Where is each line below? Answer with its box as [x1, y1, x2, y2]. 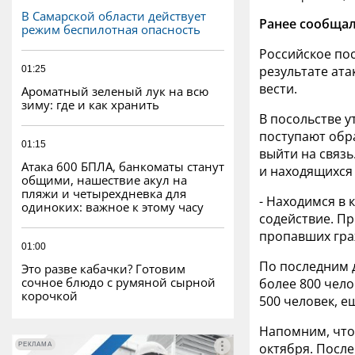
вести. [259, 80, 297, 98]
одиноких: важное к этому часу [21, 198, 204, 215]
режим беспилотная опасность [21, 21, 200, 37]
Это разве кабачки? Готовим [21, 260, 185, 277]
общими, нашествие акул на [21, 171, 187, 188]
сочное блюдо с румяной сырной [21, 273, 216, 290]
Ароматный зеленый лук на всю [21, 82, 208, 99]
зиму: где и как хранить [21, 96, 159, 113]
